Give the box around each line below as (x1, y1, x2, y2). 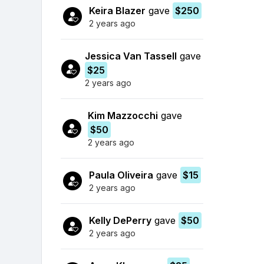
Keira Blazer (89, 4, 146, 16)
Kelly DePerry (89, 214, 151, 226)
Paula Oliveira (89, 169, 153, 181)
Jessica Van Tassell (85, 49, 177, 62)
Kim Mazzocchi (88, 109, 159, 121)
